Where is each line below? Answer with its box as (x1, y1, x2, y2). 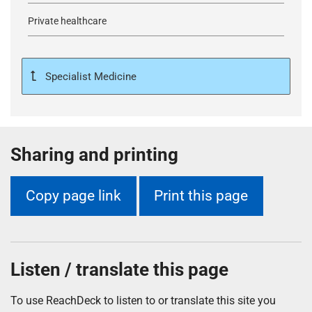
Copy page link (25, 187, 121, 205)
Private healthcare (28, 15, 107, 27)
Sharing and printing (10, 143, 178, 165)
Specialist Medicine (42, 70, 136, 83)
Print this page (154, 187, 249, 205)
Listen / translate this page (10, 258, 233, 280)
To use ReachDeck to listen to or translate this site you (10, 293, 276, 307)
